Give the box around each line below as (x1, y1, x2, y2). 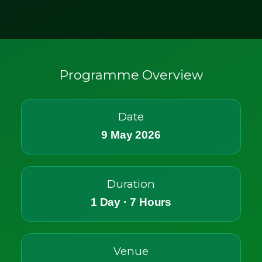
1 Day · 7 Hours (90, 196, 172, 209)
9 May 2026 (101, 129, 161, 142)
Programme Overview (59, 67, 203, 84)
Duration (107, 177, 155, 191)
